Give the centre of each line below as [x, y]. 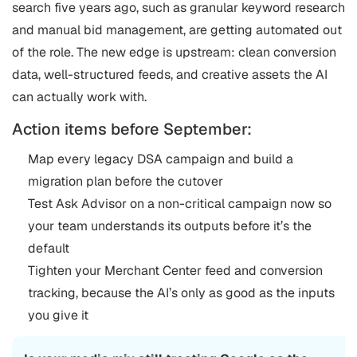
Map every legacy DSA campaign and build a [161, 159]
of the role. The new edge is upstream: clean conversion [174, 52]
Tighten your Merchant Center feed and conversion [175, 270]
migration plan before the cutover [126, 181]
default [49, 248]
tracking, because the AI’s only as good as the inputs [181, 292]
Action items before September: [132, 129]
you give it [58, 315]
